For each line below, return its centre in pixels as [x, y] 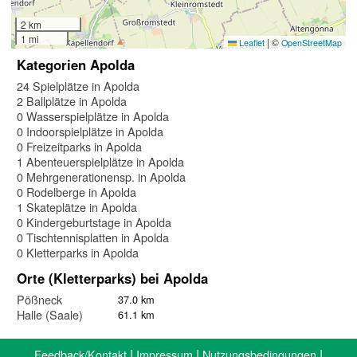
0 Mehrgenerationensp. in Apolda [101, 176]
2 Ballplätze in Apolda [72, 100]
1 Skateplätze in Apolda [77, 206]
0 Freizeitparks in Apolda [79, 146]
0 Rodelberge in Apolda [76, 191]
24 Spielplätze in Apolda [78, 85]
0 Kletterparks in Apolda [78, 252]
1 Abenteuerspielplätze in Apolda [100, 161]
